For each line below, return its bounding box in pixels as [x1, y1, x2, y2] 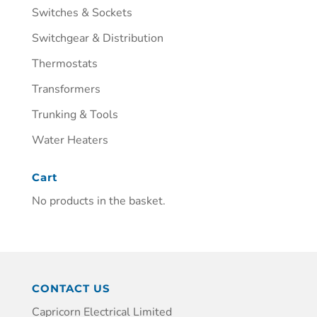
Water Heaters [31, 132, 108, 148]
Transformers [31, 81, 100, 97]
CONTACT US [31, 281, 110, 295]
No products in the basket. [31, 192, 166, 209]
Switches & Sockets [31, 4, 132, 21]
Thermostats [31, 55, 98, 71]
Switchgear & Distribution [31, 30, 163, 46]
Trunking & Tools [31, 106, 118, 122]
